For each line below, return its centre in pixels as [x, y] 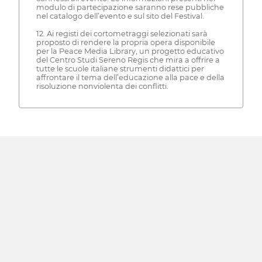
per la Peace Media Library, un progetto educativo [130, 51]
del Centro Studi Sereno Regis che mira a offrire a [128, 60]
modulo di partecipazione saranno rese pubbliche [130, 8]
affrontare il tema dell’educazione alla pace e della [130, 78]
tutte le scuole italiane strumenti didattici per [120, 69]
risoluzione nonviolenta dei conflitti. [102, 87]
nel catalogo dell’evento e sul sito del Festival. [120, 16]
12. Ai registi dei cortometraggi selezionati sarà [122, 34]
